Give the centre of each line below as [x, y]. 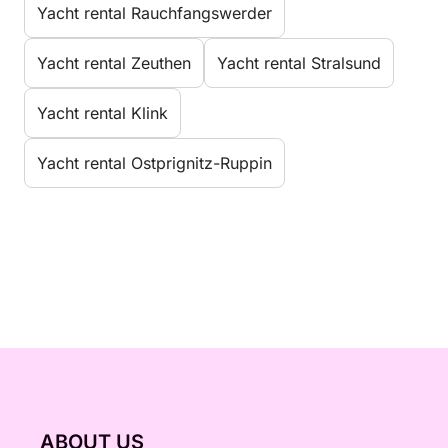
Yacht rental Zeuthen [114, 63]
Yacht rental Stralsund [299, 63]
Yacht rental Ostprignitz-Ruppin [154, 163]
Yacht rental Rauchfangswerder [154, 13]
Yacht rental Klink [102, 113]
